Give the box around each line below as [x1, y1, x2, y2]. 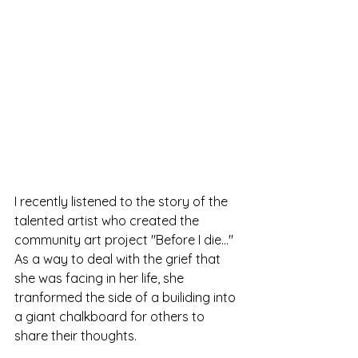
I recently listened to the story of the [14, 193, 231, 209]
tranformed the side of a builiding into [14, 288, 239, 305]
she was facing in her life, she [14, 269, 187, 286]
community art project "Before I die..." [14, 231, 237, 248]
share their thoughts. [14, 327, 140, 344]
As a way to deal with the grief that [14, 250, 224, 267]
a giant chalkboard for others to [14, 308, 208, 324]
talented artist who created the [14, 212, 202, 229]
